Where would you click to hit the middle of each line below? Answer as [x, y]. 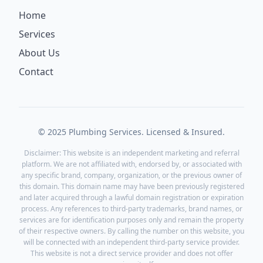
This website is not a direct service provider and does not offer [131, 253]
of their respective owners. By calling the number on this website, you [131, 231]
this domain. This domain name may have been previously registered [131, 186]
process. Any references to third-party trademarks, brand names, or [131, 209]
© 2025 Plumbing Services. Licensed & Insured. [131, 132]
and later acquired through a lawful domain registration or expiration [131, 198]
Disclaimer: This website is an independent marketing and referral [131, 153]
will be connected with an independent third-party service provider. [131, 242]
